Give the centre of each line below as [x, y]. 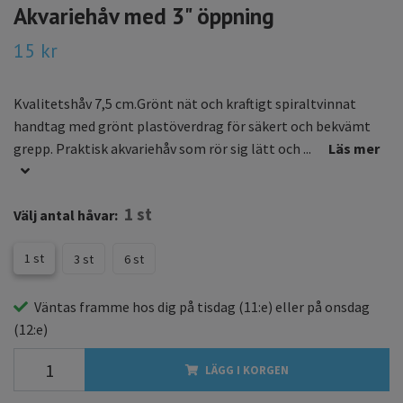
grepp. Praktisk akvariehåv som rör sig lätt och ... [164, 149]
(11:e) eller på [280, 307]
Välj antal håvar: [66, 215]
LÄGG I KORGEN [247, 370]
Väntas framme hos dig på [116, 307]
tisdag [216, 307]
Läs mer [354, 149]
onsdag [347, 307]
